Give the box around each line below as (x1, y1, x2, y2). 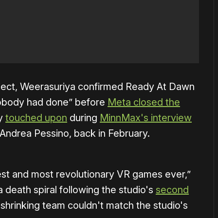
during (67, 112, 100, 124)
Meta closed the (108, 96, 180, 109)
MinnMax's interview (100, 112, 192, 124)
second (156, 184, 189, 196)
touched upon (5, 112, 67, 124)
